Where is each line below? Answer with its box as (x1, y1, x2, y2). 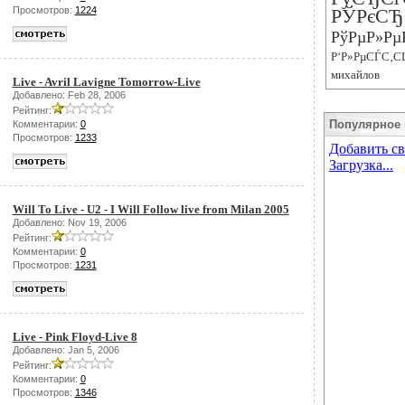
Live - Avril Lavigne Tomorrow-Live (12, 75, 201, 89)
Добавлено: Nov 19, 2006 (12, 217, 127, 228)
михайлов (331, 68, 380, 81)
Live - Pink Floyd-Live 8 (12, 330, 137, 344)
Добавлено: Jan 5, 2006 (12, 344, 119, 355)
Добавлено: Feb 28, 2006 (12, 89, 126, 100)
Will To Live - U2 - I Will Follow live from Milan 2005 (12, 202, 289, 216)
